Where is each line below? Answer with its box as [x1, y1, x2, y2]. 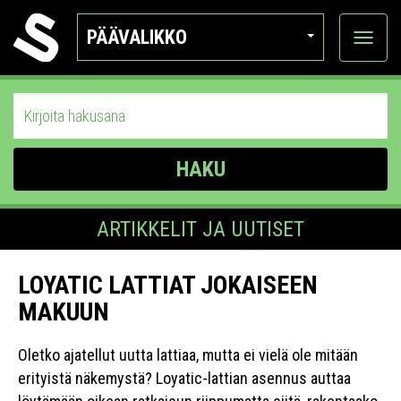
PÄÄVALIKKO [87, 26, 188, 48]
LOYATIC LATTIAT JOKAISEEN [18, 270, 318, 300]
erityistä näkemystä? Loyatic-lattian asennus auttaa [18, 369, 351, 388]
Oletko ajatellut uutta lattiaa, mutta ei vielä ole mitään [18, 346, 358, 364]
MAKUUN [18, 297, 109, 327]
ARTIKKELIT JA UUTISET [97, 217, 304, 242]
